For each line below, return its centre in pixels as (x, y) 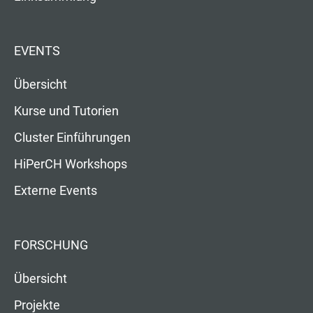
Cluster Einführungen (72, 138)
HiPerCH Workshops (71, 165)
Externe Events (56, 191)
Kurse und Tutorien (66, 111)
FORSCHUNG (51, 246)
